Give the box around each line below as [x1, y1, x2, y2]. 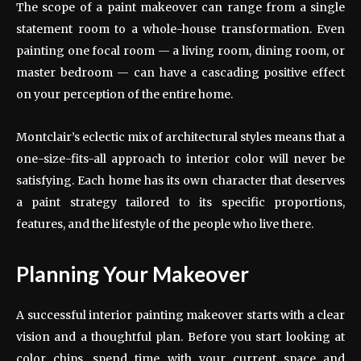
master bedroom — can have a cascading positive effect [16, 64, 345, 80]
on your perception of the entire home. [16, 86, 233, 102]
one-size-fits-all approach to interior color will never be [16, 151, 345, 166]
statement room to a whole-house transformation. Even [16, 21, 345, 36]
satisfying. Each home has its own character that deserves [16, 172, 345, 188]
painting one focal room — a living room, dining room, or [16, 43, 345, 58]
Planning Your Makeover [16, 260, 249, 287]
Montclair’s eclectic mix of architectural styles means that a [16, 129, 345, 144]
